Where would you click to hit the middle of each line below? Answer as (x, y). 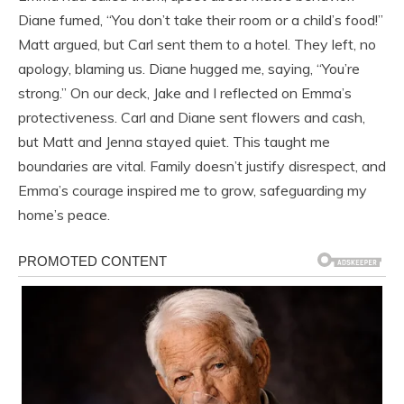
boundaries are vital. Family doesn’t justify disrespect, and (202, 165)
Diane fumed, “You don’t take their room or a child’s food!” (201, 19)
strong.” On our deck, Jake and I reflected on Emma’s (185, 92)
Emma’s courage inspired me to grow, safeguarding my (193, 190)
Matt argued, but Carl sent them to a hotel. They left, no (197, 44)
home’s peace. (64, 214)
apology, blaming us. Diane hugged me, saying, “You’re (189, 68)
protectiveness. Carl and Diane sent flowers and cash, (192, 117)
